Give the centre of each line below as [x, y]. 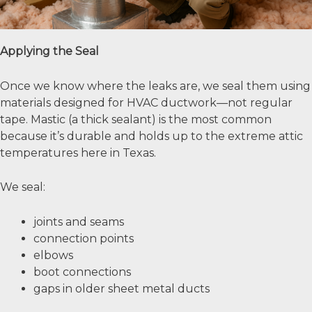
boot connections [82, 272]
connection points [84, 238]
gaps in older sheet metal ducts [122, 288]
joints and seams [79, 221]
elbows [53, 255]
